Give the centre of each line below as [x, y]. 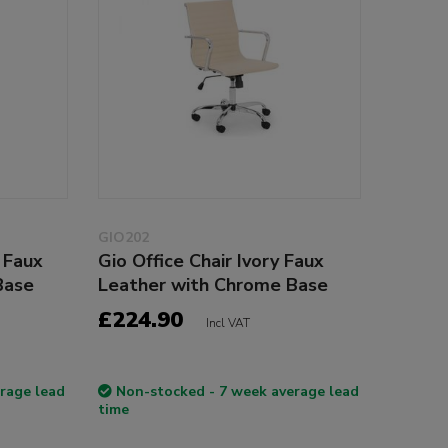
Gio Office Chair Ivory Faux [210, 261]
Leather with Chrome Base [212, 285]
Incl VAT [227, 323]
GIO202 [123, 238]
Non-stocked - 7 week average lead [237, 392]
